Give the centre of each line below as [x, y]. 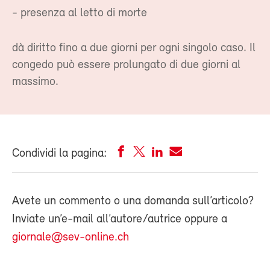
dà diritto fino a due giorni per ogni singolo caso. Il [134, 48]
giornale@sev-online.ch [71, 237]
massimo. [35, 82]
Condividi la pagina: [59, 154]
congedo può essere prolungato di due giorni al [126, 65]
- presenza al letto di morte [80, 13]
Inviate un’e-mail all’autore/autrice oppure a [120, 219]
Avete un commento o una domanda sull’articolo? [133, 201]
